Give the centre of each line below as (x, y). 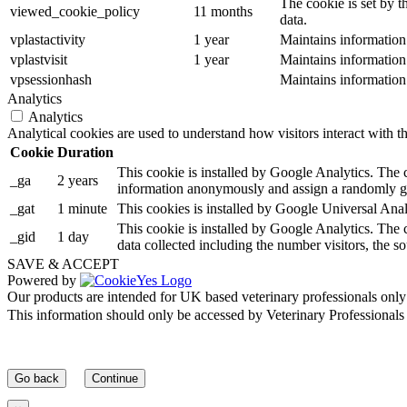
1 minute (82, 208)
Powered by (44, 280)
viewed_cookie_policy (75, 11)
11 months (223, 11)
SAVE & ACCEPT (63, 263)
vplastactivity (48, 39)
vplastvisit (39, 59)
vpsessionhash (51, 79)
